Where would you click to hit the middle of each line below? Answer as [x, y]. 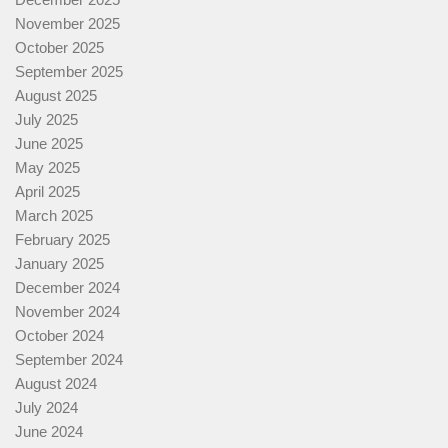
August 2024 [56, 384]
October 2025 [59, 48]
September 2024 [69, 360]
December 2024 [67, 288]
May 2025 [47, 168]
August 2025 [56, 96]
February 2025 [62, 240]
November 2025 [67, 24]
